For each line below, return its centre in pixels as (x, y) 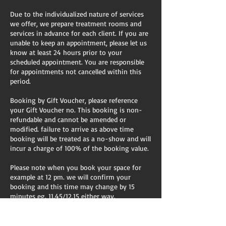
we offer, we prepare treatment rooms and (76, 23)
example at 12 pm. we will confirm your (70, 177)
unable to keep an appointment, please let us (78, 43)
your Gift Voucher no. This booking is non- (76, 110)
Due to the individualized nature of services (77, 14)
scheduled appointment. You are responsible (77, 62)
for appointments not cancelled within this (76, 71)
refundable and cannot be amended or (68, 119)
